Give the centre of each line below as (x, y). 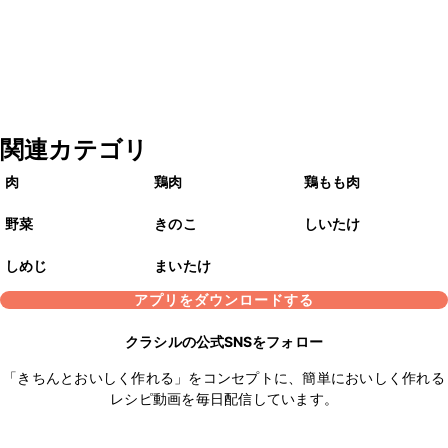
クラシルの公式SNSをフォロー (224, 342)
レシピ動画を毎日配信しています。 (224, 399)
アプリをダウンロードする (224, 300)
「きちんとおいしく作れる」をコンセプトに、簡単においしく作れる (224, 378)
